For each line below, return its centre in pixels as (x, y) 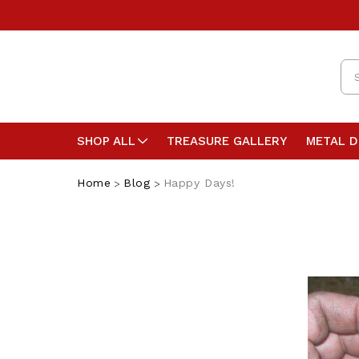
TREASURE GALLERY (227, 141)
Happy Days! (200, 183)
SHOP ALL (106, 141)
